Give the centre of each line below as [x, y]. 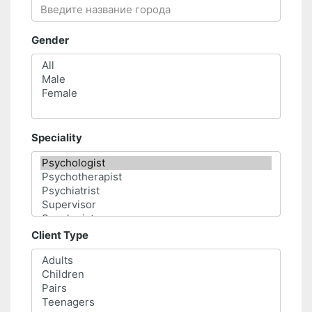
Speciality [57, 138]
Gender [50, 40]
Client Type [60, 235]
